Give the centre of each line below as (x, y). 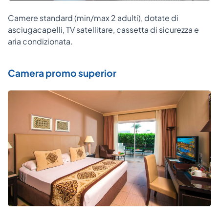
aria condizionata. (40, 42)
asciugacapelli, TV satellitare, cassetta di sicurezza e (103, 30)
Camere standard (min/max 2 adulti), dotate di (93, 18)
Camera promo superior (62, 73)
